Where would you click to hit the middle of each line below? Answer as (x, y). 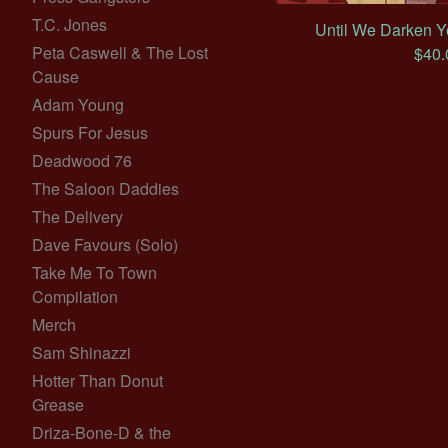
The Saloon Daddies (105, 188)
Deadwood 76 (82, 160)
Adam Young (78, 104)
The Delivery (77, 216)
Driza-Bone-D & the (101, 432)
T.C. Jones (69, 24)
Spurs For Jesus (90, 132)
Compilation (75, 296)
